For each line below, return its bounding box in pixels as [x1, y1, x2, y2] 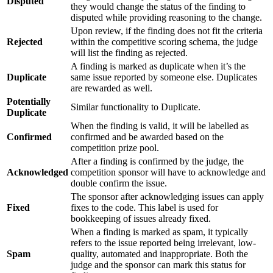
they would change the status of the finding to [71, 1, 246, 12]
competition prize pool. [71, 143, 159, 154]
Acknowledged [7, 167, 68, 178]
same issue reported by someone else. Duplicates [71, 72, 257, 83]
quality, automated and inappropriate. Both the [71, 249, 248, 260]
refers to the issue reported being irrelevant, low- [71, 238, 256, 249]
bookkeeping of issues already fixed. [71, 213, 211, 224]
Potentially [7, 96, 51, 107]
